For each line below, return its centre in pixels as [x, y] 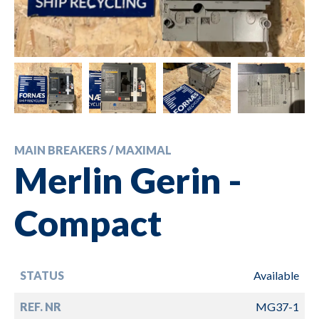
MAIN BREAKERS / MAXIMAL [93, 150]
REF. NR [41, 306]
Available [276, 275]
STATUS [42, 275]
